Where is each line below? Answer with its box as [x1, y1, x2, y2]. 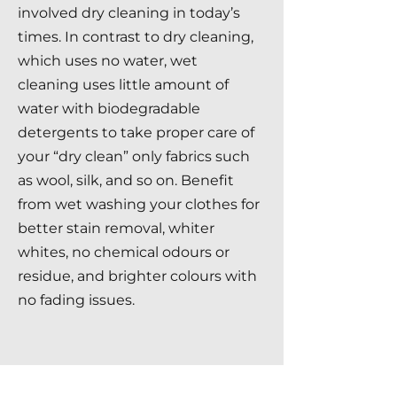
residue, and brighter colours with [18, 268, 257, 284]
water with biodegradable [18, 100, 200, 117]
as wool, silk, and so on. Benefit [18, 172, 234, 189]
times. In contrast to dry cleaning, [18, 28, 253, 45]
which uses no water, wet [18, 52, 198, 69]
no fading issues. [18, 292, 135, 308]
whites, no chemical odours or [18, 244, 230, 261]
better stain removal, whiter [18, 220, 214, 237]
